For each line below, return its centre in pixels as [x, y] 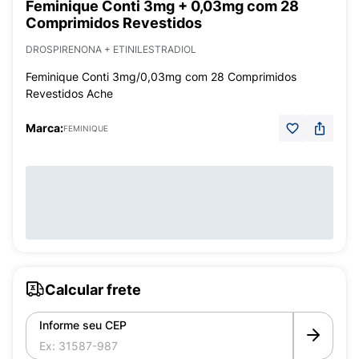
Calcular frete [93, 289]
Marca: [44, 128]
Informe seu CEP [83, 325]
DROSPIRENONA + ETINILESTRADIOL [111, 49]
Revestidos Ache [69, 93]
